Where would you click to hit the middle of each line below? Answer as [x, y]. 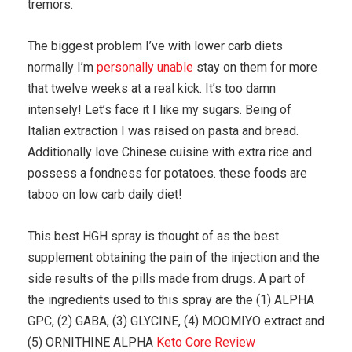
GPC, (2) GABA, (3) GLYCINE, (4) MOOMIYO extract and [176, 321]
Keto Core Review [206, 343]
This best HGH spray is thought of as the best [153, 236]
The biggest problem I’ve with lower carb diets [155, 46]
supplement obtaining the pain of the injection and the [174, 258]
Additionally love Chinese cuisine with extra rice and [170, 152]
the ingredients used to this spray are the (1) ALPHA [171, 300]
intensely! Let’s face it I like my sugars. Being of [159, 110]
